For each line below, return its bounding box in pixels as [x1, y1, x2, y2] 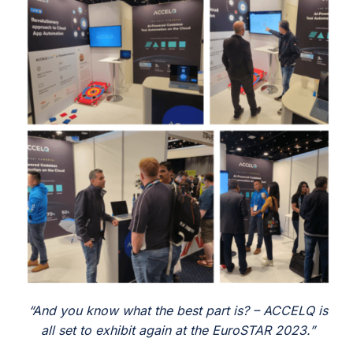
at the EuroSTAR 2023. [171, 322, 310, 339]
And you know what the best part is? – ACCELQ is [32, 303, 328, 319]
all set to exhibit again [41, 322, 171, 339]
